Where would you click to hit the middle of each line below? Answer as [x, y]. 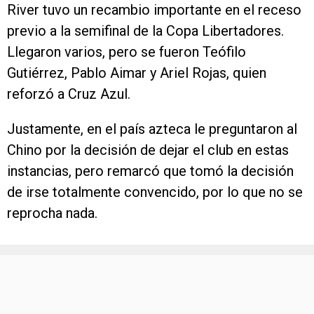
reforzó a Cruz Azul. [69, 94]
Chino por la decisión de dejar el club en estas [148, 150]
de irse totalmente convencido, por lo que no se [155, 192]
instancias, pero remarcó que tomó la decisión [150, 171]
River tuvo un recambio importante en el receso [154, 10]
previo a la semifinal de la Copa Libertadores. [145, 31]
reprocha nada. [52, 213]
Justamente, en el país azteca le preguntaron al [152, 129]
